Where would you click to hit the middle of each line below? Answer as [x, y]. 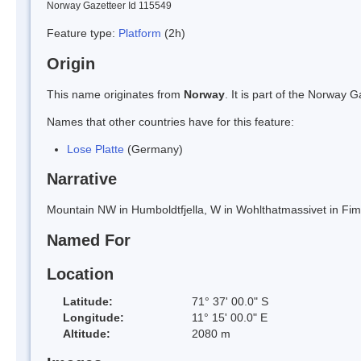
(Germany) [154, 149]
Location [80, 274]
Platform [141, 33]
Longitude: [93, 317]
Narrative [82, 179]
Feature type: [83, 33]
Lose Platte [95, 149]
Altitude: [87, 333]
